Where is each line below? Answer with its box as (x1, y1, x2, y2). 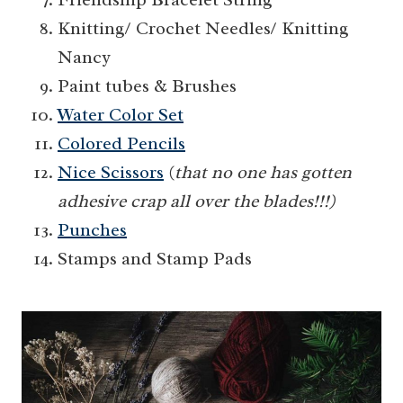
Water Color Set (58, 103, 184, 127)
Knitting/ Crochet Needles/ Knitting (58, 17, 349, 40)
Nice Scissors (58, 161, 164, 184)
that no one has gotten (175, 161, 352, 184)
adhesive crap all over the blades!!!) (58, 190, 336, 213)
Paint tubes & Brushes (58, 75, 237, 98)
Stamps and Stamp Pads (58, 247, 252, 271)
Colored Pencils (58, 132, 185, 156)
